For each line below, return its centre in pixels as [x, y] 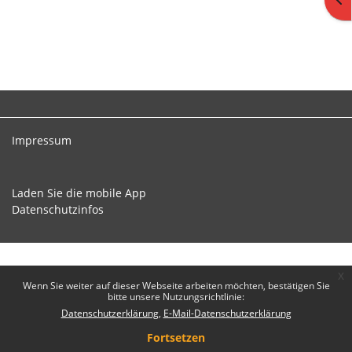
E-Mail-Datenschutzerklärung [227, 313]
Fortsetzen [176, 337]
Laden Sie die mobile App [79, 192]
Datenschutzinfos [58, 209]
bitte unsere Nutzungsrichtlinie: [176, 297]
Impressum [42, 141]
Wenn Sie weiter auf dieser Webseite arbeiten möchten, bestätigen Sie [176, 286]
